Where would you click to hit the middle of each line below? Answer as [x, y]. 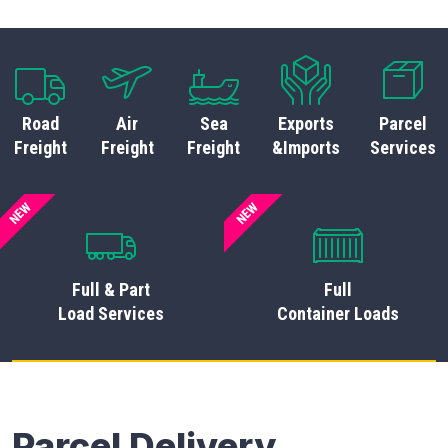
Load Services [110, 313]
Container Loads [337, 313]
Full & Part [110, 289]
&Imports [306, 147]
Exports [306, 123]
